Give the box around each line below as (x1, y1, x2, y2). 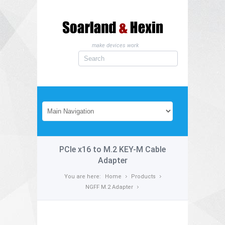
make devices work (91, 42, 139, 49)
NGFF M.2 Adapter (85, 184, 133, 190)
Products (131, 173, 156, 180)
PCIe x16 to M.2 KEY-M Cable (59, 145, 166, 154)
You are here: (64, 173, 101, 180)
